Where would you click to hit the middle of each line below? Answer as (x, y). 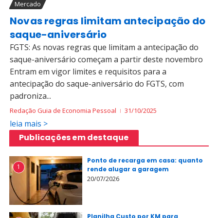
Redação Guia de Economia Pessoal (63, 110)
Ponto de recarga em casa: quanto (145, 160)
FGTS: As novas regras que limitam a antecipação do (104, 47)
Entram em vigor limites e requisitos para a (88, 72)
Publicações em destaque (74, 137)
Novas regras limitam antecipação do (108, 21)
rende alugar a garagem (128, 169)
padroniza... (30, 96)
